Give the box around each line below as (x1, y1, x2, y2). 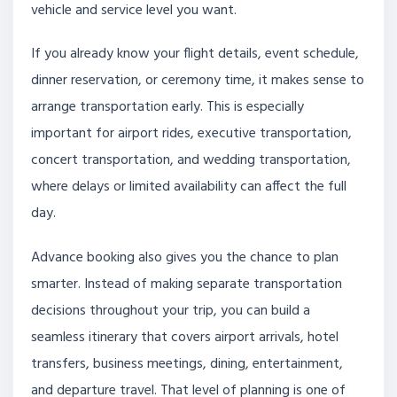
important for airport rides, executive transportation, (31, 122, 352, 146)
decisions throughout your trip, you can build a (31, 299, 310, 323)
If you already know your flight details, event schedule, (31, 43, 359, 66)
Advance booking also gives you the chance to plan (31, 245, 339, 269)
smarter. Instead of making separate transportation (31, 272, 342, 296)
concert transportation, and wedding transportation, (31, 149, 351, 173)
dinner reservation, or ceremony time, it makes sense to (31, 69, 364, 93)
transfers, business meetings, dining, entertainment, (31, 352, 343, 376)
